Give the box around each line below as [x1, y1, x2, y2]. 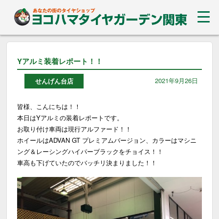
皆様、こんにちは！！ [17, 101, 81, 111]
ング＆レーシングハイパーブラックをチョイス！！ [17, 146, 164, 156]
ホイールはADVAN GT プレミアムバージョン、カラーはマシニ [17, 135, 197, 145]
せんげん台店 [35, 76, 73, 86]
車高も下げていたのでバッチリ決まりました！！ [17, 157, 157, 167]
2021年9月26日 [155, 75, 198, 85]
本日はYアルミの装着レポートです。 [17, 112, 124, 122]
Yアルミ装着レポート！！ [17, 56, 103, 67]
